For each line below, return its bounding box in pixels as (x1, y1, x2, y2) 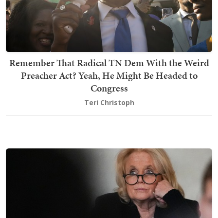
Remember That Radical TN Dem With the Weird (9, 55, 209, 70)
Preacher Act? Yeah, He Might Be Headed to (20, 68, 198, 82)
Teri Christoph (84, 97, 134, 107)
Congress (90, 81, 128, 95)
